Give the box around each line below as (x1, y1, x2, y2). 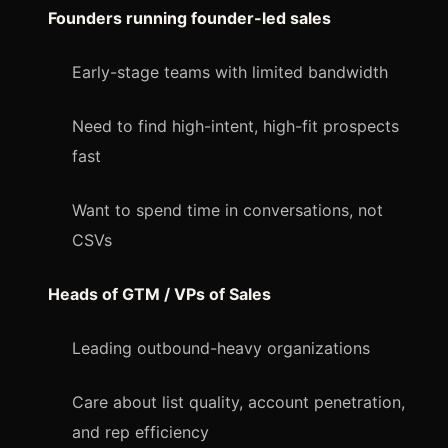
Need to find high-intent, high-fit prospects (72, 115, 399, 136)
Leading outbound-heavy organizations (72, 337, 370, 358)
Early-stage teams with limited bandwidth (72, 61, 388, 82)
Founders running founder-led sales (48, 7, 331, 28)
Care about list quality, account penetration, (72, 391, 405, 412)
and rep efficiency (72, 421, 209, 442)
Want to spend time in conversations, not (72, 199, 383, 220)
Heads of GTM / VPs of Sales (48, 283, 271, 304)
